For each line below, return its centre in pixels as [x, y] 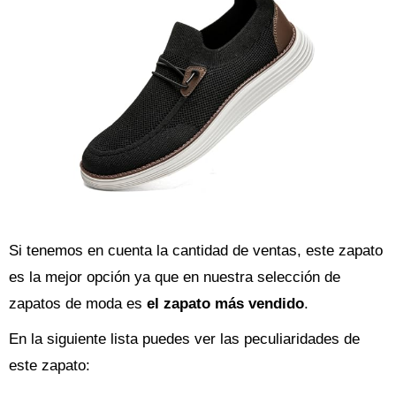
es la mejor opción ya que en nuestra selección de [175, 277]
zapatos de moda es [78, 304]
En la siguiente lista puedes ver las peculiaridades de [184, 339]
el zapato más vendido [225, 304]
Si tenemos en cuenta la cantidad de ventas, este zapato [196, 251]
